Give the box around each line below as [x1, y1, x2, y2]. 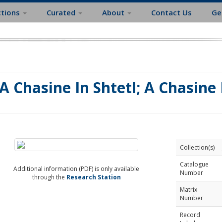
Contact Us [151, 7, 192, 17]
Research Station [66, 173, 121, 181]
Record [179, 211, 200, 219]
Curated [47, 7, 77, 17]
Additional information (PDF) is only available [13, 165, 140, 173]
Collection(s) [179, 143, 215, 152]
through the [32, 173, 66, 181]
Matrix [179, 185, 197, 194]
